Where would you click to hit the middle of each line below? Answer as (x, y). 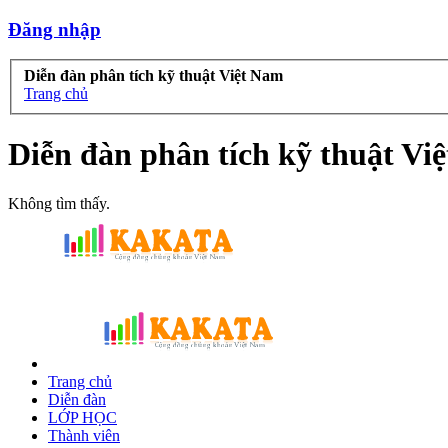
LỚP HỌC (82, 417)
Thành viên (84, 435)
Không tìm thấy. (59, 203)
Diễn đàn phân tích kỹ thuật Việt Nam (153, 76)
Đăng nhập (54, 29)
